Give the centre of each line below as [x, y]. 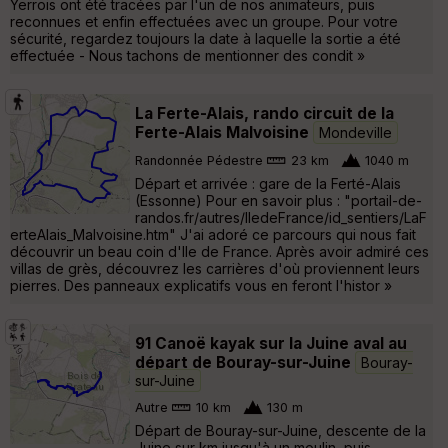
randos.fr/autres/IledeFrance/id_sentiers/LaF [281, 217]
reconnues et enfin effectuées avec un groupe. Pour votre [204, 21]
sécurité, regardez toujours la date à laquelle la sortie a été [205, 38]
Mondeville [355, 132]
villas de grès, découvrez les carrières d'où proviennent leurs [215, 268]
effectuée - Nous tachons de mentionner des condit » [187, 55]
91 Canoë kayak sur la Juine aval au [271, 343]
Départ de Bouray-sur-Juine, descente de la [280, 430]
